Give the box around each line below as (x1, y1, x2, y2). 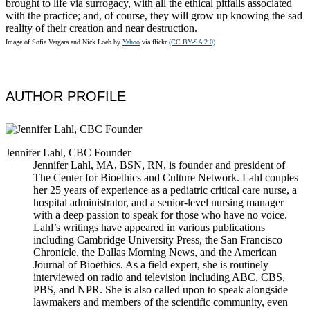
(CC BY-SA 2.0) (169, 37, 215, 46)
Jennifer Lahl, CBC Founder (6, 146, 131, 158)
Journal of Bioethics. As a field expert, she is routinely (33, 258, 268, 271)
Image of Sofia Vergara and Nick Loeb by (6, 37, 122, 46)
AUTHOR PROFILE (6, 89, 126, 104)
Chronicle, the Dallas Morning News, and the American (33, 246, 277, 258)
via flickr (140, 37, 169, 46)
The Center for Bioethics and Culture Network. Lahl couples (33, 171, 298, 183)
